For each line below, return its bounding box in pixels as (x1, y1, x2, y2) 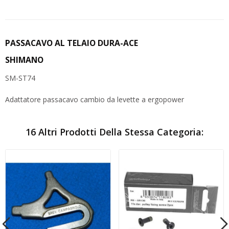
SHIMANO (5, 54, 43, 65)
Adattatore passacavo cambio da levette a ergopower (5, 95, 184, 105)
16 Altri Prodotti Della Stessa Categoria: (26, 126, 203, 139)
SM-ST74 (5, 73, 35, 83)
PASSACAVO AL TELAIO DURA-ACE (5, 37, 138, 49)
